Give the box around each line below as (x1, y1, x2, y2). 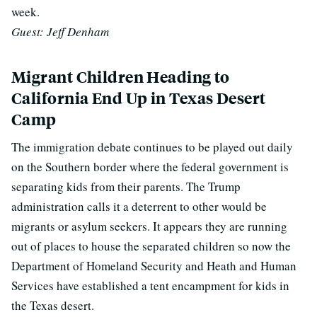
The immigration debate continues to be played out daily (11, 139, 293, 155)
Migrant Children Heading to (11, 67, 230, 87)
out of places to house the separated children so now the (11, 238, 291, 254)
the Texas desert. (11, 297, 94, 313)
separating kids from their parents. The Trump (11, 178, 241, 195)
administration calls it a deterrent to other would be (11, 198, 267, 214)
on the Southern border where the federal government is (11, 158, 289, 175)
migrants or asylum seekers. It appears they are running (11, 218, 287, 234)
